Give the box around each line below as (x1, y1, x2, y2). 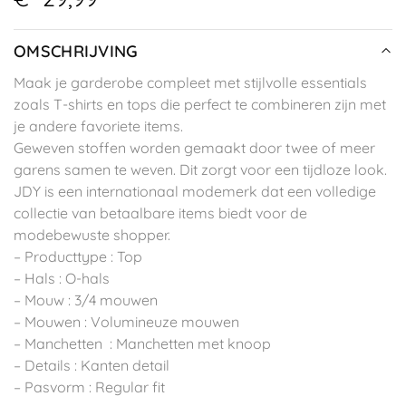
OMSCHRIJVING (14, 40, 139, 62)
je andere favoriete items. (14, 117, 183, 136)
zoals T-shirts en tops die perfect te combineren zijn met (14, 95, 386, 114)
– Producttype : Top (14, 247, 142, 266)
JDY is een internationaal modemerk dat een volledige (14, 182, 376, 201)
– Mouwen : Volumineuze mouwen (14, 313, 239, 332)
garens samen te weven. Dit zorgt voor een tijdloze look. (14, 160, 387, 179)
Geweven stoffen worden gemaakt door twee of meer (14, 139, 375, 158)
